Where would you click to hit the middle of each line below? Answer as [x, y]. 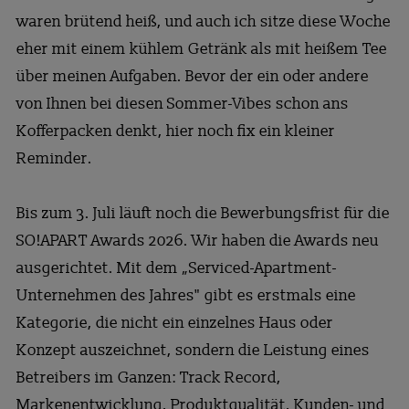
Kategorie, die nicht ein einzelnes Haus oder [174, 322]
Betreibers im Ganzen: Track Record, [148, 377]
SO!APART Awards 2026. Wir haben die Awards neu [197, 240]
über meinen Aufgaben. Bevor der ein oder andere [192, 76]
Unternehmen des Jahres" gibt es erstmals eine [186, 295]
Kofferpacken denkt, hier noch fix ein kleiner [175, 131]
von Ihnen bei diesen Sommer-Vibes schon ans [182, 103]
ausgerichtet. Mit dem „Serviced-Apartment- [176, 267]
